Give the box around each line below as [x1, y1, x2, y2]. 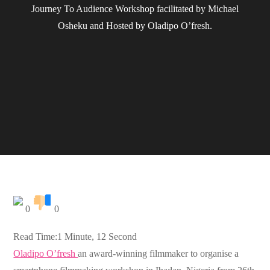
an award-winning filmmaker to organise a [78, 248, 239, 259]
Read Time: [13, 231, 58, 242]
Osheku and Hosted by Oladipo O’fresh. [58, 20, 212, 31]
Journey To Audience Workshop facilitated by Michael [31, 4, 239, 14]
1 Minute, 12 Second [57, 231, 137, 242]
